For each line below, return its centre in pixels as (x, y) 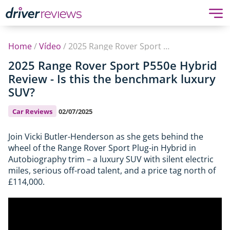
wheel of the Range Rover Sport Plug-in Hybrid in (102, 148)
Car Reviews (32, 111)
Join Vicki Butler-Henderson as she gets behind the (106, 137)
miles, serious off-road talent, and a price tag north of (112, 170)
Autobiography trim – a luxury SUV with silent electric (111, 159)
